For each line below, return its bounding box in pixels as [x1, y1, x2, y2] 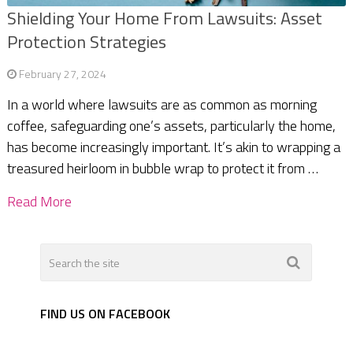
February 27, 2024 [18, 65, 106, 83]
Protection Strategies [6, 28, 166, 56]
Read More [6, 191, 72, 213]
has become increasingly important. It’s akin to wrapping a [6, 136, 340, 158]
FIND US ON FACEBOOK [40, 304, 171, 324]
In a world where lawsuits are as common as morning [6, 94, 317, 116]
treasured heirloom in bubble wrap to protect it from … [6, 158, 318, 180]
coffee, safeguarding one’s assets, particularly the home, [6, 115, 336, 137]
